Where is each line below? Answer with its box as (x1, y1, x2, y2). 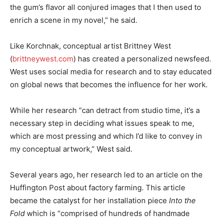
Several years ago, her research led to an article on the (10, 170, 203, 180)
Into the (169, 196, 196, 206)
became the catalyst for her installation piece (10, 196, 169, 206)
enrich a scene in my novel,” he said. (10, 15, 137, 25)
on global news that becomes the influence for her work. (10, 80, 208, 90)
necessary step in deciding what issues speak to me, (10, 118, 194, 128)
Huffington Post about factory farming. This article (10, 183, 185, 193)
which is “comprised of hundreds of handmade (25, 209, 190, 219)
